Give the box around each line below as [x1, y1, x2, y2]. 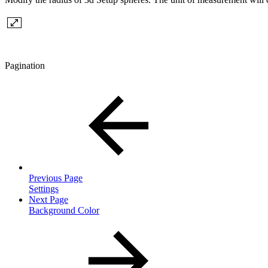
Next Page [29, 194, 68, 205]
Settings [29, 183, 59, 194]
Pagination [5, 60, 45, 71]
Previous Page [29, 172, 83, 183]
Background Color [29, 205, 99, 215]
